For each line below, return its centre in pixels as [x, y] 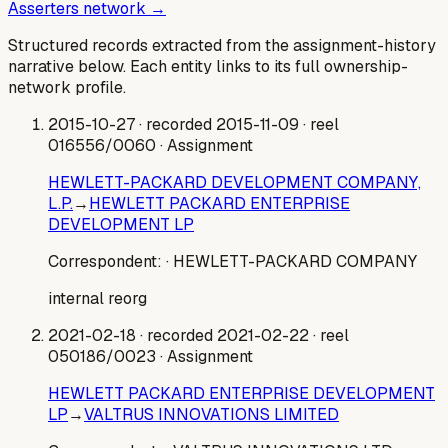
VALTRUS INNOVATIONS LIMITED [211, 415]
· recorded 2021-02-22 [222, 336]
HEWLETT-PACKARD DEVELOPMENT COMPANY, [234, 183]
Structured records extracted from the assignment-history [222, 46]
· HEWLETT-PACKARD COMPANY [291, 262]
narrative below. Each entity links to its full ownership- [208, 67]
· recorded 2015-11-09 [217, 125]
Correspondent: [107, 262]
